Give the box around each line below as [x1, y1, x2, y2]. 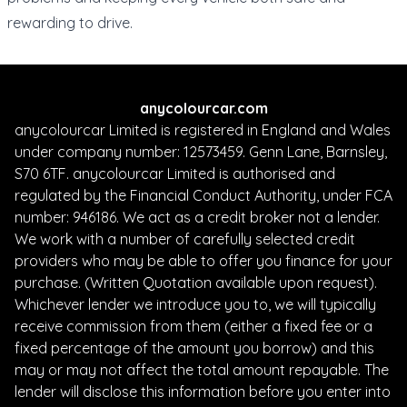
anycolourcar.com [139, 98, 268, 117]
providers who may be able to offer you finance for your [15, 251, 392, 270]
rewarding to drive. [7, 13, 133, 32]
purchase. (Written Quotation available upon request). [15, 273, 377, 292]
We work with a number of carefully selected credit [15, 229, 355, 248]
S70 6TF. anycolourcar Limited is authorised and [15, 164, 335, 183]
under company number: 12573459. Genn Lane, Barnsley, [15, 142, 387, 161]
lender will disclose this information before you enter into [15, 382, 391, 401]
